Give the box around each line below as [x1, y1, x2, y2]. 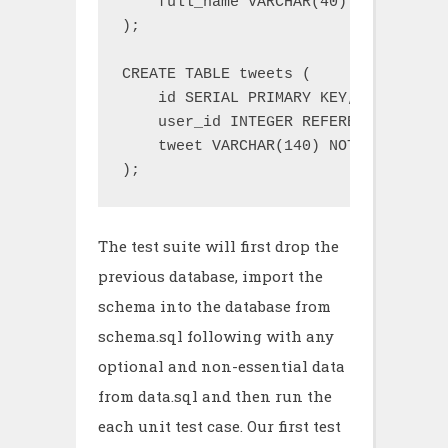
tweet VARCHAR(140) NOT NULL [122, 138, 401, 155]
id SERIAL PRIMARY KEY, [122, 90, 356, 107]
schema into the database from [98, 296, 331, 316]
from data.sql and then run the [98, 386, 332, 406]
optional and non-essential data [98, 356, 345, 376]
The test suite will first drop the [98, 236, 339, 256]
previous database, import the [98, 266, 323, 286]
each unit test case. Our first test [98, 416, 341, 436]
